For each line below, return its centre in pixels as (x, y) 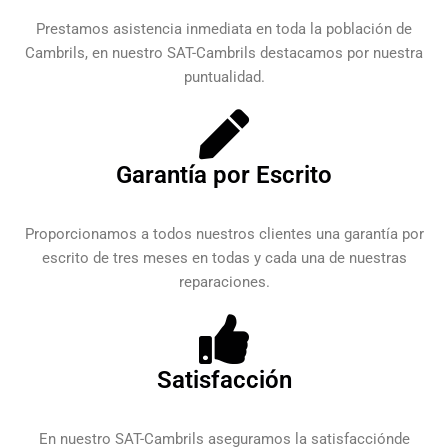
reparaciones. (224, 281)
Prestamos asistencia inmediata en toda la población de (224, 28)
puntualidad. (224, 76)
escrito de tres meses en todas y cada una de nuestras (224, 257)
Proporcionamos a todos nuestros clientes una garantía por (224, 233)
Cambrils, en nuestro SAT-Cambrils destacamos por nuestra (224, 52)
